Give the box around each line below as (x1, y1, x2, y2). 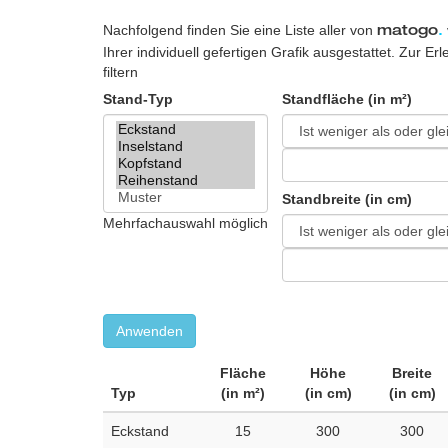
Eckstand (111, 423, 169, 440)
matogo (377, 25, 438, 39)
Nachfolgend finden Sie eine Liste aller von (103, 22, 377, 38)
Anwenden (116, 323, 183, 340)
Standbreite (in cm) (282, 191, 412, 207)
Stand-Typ (103, 91, 173, 107)
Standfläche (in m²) (282, 91, 412, 107)
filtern (103, 64, 138, 80)
